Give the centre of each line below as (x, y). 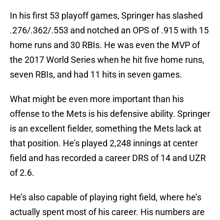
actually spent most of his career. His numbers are (107, 212)
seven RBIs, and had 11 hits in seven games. (96, 75)
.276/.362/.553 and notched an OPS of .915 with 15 (109, 30)
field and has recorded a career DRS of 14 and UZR (108, 158)
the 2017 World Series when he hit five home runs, (107, 60)
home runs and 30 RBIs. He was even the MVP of (105, 45)
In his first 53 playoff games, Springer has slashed (106, 16)
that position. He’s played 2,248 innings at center (104, 143)
